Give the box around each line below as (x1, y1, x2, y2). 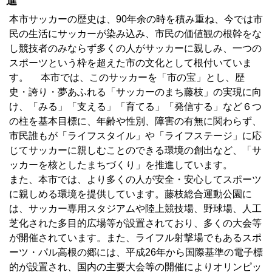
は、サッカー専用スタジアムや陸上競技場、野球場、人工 (9, 203, 262, 214)
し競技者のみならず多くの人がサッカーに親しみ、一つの (9, 43, 262, 54)
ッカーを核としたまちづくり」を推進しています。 (9, 160, 233, 171)
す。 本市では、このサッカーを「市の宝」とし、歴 (9, 72, 245, 83)
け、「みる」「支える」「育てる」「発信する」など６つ (9, 101, 262, 112)
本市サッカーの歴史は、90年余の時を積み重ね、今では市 (9, 14, 263, 25)
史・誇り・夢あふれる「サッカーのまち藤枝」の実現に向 (9, 87, 262, 98)
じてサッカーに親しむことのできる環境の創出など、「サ (9, 145, 262, 156)
